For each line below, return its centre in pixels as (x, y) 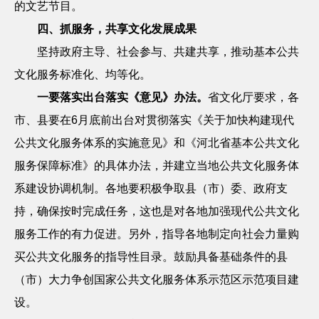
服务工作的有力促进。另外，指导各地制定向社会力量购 (157, 234)
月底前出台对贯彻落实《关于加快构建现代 (186, 120)
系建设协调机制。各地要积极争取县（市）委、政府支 (151, 188)
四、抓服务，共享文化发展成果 (117, 29)
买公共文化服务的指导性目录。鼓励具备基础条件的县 (151, 257)
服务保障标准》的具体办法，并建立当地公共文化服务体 (157, 166)
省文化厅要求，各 (253, 97)
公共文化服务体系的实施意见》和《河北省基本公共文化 (157, 143)
